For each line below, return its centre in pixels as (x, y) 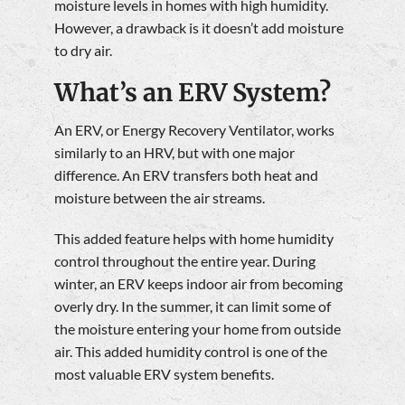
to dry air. (83, 50)
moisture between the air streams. (160, 198)
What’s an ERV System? (193, 92)
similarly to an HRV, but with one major (174, 153)
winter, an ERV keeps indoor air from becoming (198, 284)
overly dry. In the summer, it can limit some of (193, 306)
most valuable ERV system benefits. (164, 374)
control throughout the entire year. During (185, 261)
